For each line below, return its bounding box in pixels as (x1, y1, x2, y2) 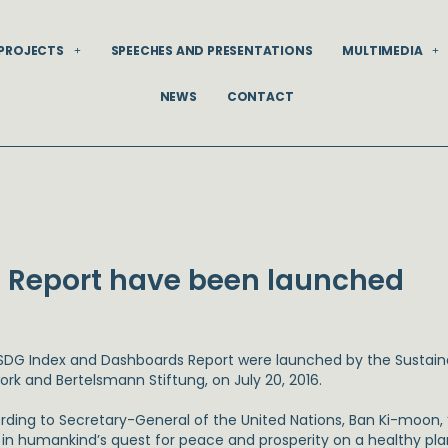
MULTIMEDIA (342, 41, 423, 59)
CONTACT (226, 87, 294, 105)
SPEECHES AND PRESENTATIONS (110, 41, 313, 59)
